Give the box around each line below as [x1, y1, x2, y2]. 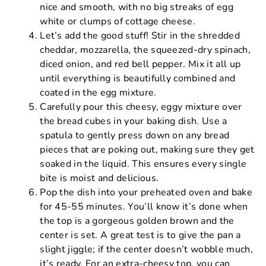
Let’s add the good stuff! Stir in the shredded [40, 28, 240, 42]
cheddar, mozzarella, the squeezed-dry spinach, [40, 43, 251, 56]
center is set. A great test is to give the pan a [40, 228, 241, 242]
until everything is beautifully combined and [40, 71, 236, 85]
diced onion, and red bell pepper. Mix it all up [40, 57, 241, 71]
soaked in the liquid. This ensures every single [40, 157, 247, 170]
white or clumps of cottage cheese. [40, 14, 196, 28]
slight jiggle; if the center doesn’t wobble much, [40, 242, 253, 256]
